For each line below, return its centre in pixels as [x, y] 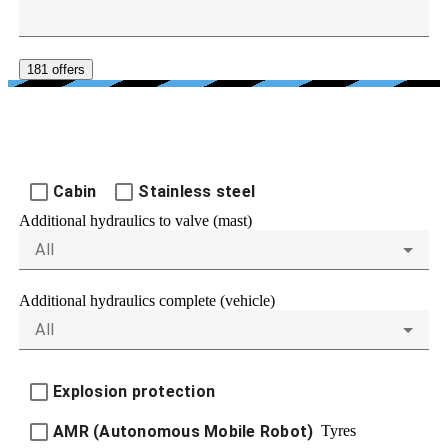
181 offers [56, 69]
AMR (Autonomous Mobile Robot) [183, 432]
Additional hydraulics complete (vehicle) [147, 301]
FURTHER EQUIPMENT [224, 129]
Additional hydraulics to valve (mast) [135, 221]
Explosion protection [134, 392]
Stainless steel [196, 192]
